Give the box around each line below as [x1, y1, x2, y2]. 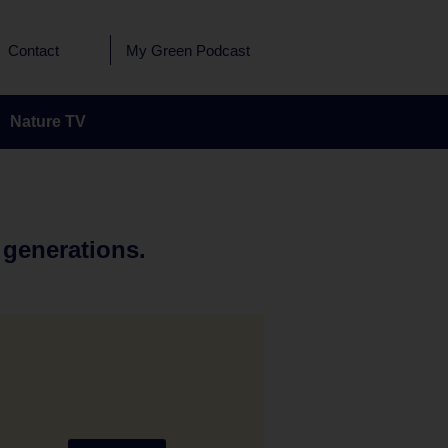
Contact [8, 41, 60, 59]
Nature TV [9, 113, 86, 130]
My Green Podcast [125, 41, 250, 59]
